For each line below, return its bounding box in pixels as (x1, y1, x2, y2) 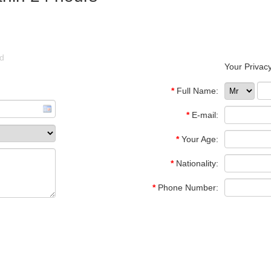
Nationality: (174, 158, 218, 168)
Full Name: (174, 86, 218, 96)
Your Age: (179, 134, 218, 144)
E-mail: (189, 110, 218, 120)
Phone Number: (155, 183, 218, 192)
